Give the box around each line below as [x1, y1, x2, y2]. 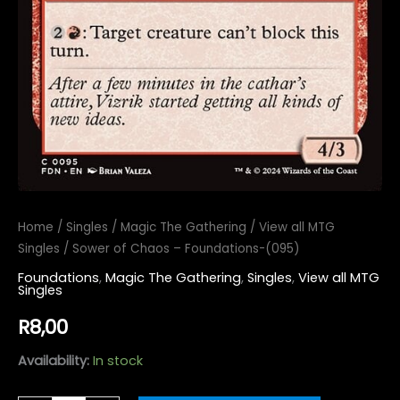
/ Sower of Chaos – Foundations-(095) [60, 239, 299, 257]
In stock [93, 352, 143, 371]
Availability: [18, 352, 89, 371]
